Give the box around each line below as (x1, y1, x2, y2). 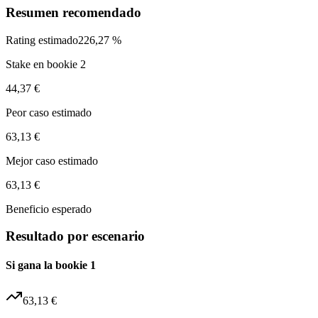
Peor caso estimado (6, 106, 92, 119)
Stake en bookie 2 (6, 57, 86, 70)
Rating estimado (6, 33, 78, 46)
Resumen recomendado (6, 4, 141, 20)
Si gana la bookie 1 (6, 259, 96, 272)
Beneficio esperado (6, 202, 92, 215)
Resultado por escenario (6, 229, 145, 244)
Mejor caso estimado (6, 154, 98, 167)
